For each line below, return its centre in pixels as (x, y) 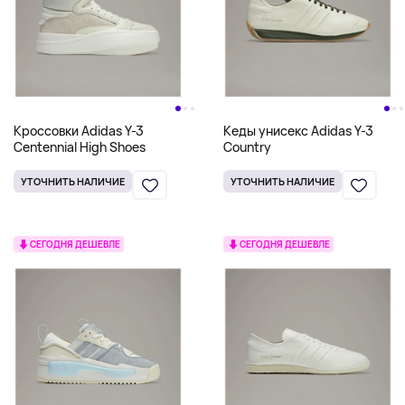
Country (247, 147)
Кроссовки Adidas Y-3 (79, 131)
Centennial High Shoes (80, 147)
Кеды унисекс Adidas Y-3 (298, 131)
